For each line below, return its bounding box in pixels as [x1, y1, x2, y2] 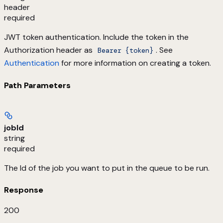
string [4, 132, 25, 143]
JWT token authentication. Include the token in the [4, 32, 189, 43]
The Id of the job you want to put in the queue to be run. [4, 162, 210, 173]
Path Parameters [4, 80, 71, 91]
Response [4, 185, 43, 196]
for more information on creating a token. [59, 58, 211, 69]
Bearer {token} [97, 46, 153, 55]
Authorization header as [4, 45, 95, 56]
